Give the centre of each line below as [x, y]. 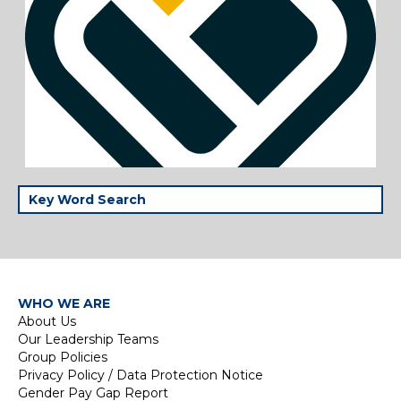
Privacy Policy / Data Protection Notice [141, 375]
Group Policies [63, 357]
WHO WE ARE [64, 303]
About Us [47, 321]
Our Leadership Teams [88, 339]
